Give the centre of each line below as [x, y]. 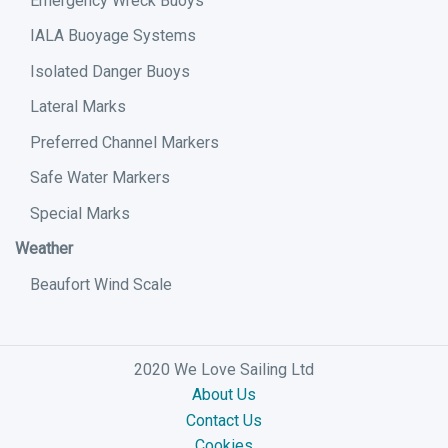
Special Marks [80, 213]
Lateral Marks [78, 107]
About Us [224, 395]
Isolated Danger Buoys [110, 71]
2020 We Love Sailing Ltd [224, 369]
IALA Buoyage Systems [113, 36]
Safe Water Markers [100, 178]
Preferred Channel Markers [124, 142]
